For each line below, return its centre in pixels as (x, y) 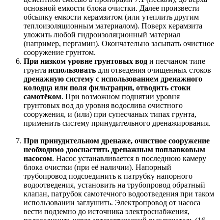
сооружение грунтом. (60, 52)
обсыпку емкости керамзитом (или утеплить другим (111, 17)
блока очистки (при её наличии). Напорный (97, 167)
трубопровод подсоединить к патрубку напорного (108, 176)
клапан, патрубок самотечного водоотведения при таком (119, 193)
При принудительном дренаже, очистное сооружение (117, 140)
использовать (72, 70)
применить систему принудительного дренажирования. (118, 123)
